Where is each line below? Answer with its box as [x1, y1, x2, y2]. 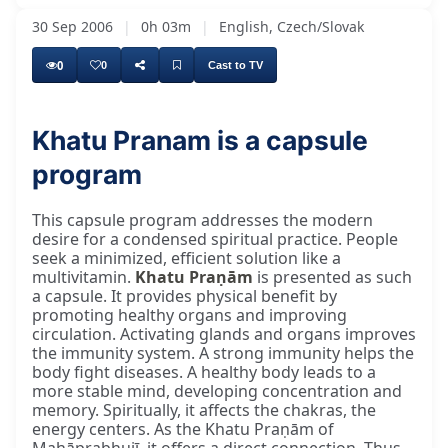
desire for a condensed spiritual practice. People [32, 228, 398, 251]
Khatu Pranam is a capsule [32, 124, 368, 157]
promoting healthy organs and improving [32, 304, 347, 327]
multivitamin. [32, 266, 135, 289]
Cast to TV [208, 58, 264, 71]
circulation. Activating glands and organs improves [32, 323, 416, 346]
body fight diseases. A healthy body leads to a [32, 361, 376, 384]
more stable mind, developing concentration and [32, 380, 402, 403]
